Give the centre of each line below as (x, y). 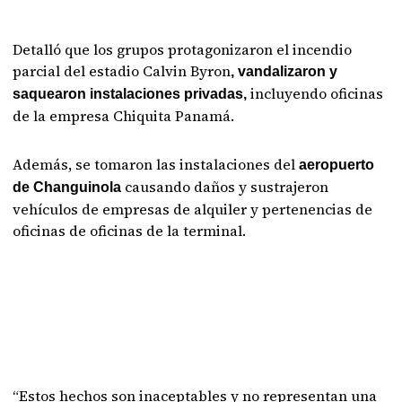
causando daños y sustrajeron (225, 187)
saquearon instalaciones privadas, (130, 94)
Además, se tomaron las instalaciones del (156, 164)
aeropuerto (337, 165)
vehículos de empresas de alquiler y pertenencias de (193, 209)
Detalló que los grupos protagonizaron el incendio (183, 49)
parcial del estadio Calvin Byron (122, 71)
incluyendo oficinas (315, 93)
